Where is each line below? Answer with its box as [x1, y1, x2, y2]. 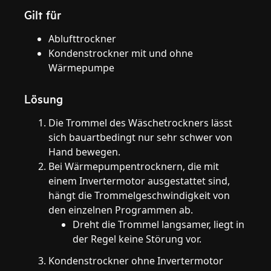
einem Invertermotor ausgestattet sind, [48, 174, 230, 188]
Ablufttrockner [48, 32, 117, 45]
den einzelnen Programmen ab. [48, 203, 194, 217]
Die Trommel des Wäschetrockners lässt [48, 116, 233, 129]
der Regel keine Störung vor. [73, 232, 202, 246]
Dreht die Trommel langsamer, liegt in [73, 218, 245, 231]
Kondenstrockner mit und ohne [48, 47, 194, 60]
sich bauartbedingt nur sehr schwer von [48, 131, 233, 144]
